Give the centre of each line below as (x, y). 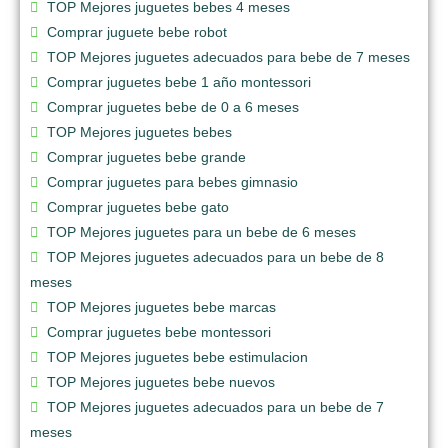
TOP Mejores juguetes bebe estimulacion (177, 356)
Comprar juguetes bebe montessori (159, 331)
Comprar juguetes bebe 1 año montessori (179, 81)
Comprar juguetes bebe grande (146, 156)
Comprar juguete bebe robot (137, 31)
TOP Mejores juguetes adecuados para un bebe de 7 (215, 406)
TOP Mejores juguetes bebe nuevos (161, 381)
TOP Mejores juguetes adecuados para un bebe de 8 (215, 256)
